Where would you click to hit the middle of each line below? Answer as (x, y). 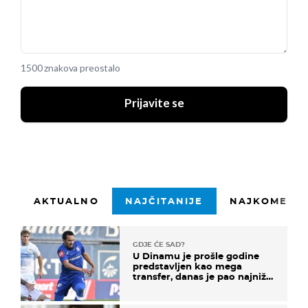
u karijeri (154, 286)
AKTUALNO (66, 200)
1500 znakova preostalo (70, 68)
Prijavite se (154, 103)
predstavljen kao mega (187, 266)
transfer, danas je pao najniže (202, 276)
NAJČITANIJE (164, 200)
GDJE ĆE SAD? (159, 244)
